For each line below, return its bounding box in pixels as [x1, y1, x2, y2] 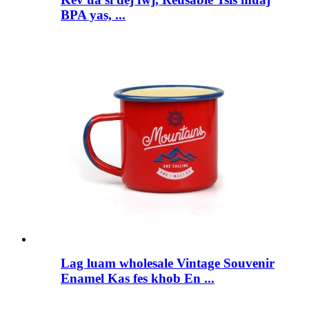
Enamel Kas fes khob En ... [61, 270, 215, 286]
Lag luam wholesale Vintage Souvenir [61, 255, 275, 270]
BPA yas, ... [61, 8, 126, 23]
